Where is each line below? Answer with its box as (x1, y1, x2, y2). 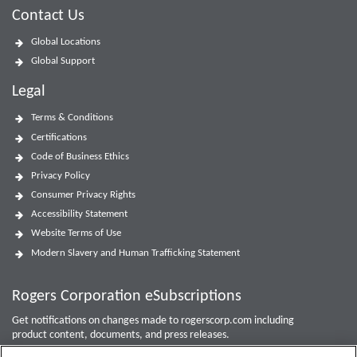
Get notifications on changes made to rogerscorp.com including (12, 314, 294, 327)
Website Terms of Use (31, 228, 121, 239)
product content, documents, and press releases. (12, 328, 229, 341)
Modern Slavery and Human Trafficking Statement (31, 247, 240, 258)
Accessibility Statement (31, 209, 127, 220)
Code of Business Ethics (31, 151, 129, 162)
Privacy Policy (31, 170, 90, 181)
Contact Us (12, 8, 84, 25)
